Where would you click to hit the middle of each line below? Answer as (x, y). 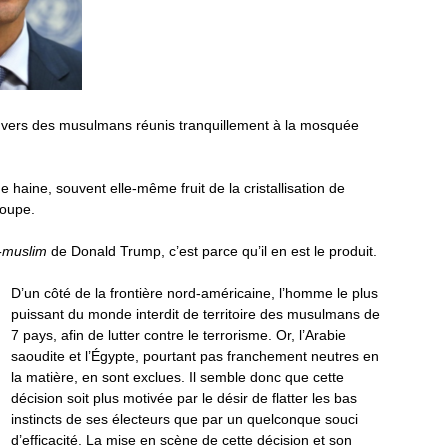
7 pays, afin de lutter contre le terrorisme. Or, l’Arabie (178, 335)
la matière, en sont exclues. (97, 377)
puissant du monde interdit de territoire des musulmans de (195, 314)
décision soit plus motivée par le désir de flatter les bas (183, 398)
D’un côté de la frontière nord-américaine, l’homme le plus (194, 293)
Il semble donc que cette (264, 377)
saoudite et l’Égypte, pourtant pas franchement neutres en (194, 356)
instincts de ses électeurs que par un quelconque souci (184, 419)
